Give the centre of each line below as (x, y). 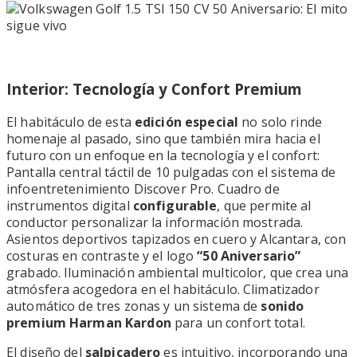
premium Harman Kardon (89, 322)
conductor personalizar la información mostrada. (155, 222)
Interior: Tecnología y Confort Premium (154, 88)
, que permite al (264, 205)
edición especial (186, 122)
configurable (175, 205)
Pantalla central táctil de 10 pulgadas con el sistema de (171, 172)
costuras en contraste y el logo (100, 255)
